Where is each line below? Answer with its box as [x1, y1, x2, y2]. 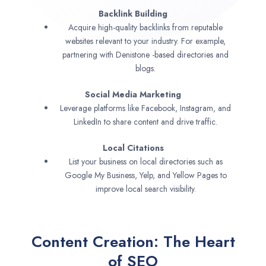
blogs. [135, 62, 156, 75]
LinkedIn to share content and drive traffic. [74, 116, 217, 128]
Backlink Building [99, 8, 167, 20]
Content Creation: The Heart [31, 230, 235, 254]
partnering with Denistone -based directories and [62, 49, 229, 61]
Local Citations [102, 142, 164, 154]
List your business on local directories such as [68, 156, 223, 168]
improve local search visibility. [95, 183, 196, 195]
